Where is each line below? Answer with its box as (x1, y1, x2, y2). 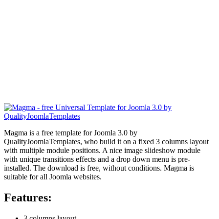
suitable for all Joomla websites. (4, 172, 102, 181)
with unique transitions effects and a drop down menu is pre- (4, 154, 190, 163)
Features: (4, 191, 52, 204)
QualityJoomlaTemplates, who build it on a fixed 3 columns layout (4, 137, 209, 146)
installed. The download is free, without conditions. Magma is (4, 163, 194, 172)
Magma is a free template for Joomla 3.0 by (4, 128, 137, 137)
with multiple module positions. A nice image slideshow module (4, 146, 200, 154)
